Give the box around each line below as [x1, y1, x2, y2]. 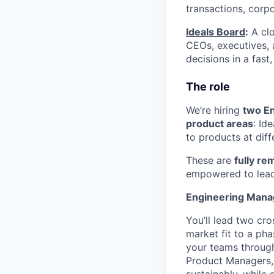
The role [186, 80, 230, 93]
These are [186, 154, 234, 166]
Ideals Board [186, 25, 245, 38]
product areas [186, 117, 253, 130]
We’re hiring [186, 103, 243, 116]
